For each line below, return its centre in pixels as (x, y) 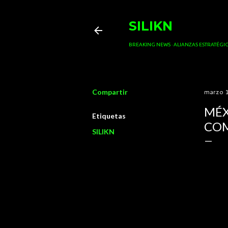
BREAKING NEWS (149, 45)
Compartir (110, 92)
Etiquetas (109, 116)
